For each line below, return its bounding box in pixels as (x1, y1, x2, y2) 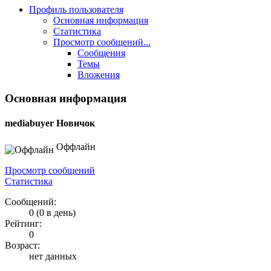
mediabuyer (5, 117, 56, 128)
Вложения (77, 69, 120, 80)
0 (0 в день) (29, 207, 76, 218)
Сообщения (77, 47, 125, 58)
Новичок (56, 117, 95, 128)
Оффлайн (54, 142, 96, 152)
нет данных (29, 251, 77, 262)
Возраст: (5, 240, 40, 251)
